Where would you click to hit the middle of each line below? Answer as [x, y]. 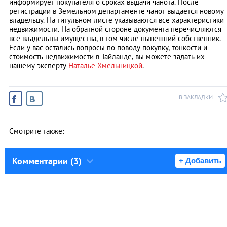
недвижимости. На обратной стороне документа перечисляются [115, 29]
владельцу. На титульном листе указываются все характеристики [117, 20]
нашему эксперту [39, 66]
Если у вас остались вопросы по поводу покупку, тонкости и [108, 48]
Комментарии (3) [47, 161]
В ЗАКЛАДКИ [196, 97]
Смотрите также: [36, 131]
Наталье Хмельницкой [105, 66]
